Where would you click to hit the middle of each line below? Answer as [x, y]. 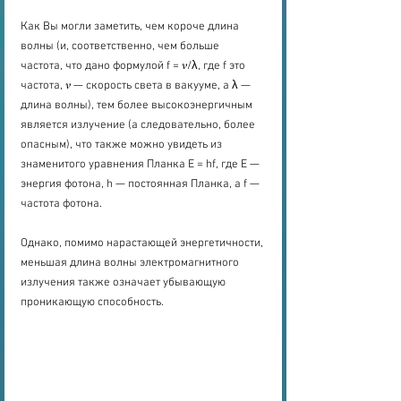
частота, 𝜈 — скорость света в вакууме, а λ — [137, 86]
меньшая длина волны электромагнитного [131, 264]
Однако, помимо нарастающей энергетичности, [143, 244]
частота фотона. [61, 205]
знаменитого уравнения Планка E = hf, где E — [141, 165]
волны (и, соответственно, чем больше [121, 47]
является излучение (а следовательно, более [139, 126]
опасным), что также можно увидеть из [123, 145]
